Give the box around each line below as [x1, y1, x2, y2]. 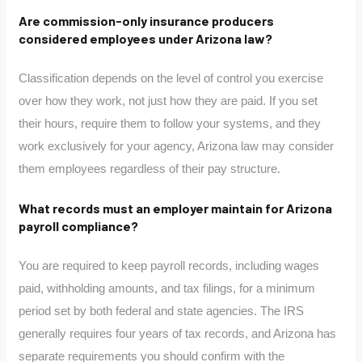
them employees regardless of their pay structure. [19, 162, 281, 176]
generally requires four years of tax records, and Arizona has [19, 326, 337, 341]
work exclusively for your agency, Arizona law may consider [19, 139, 335, 154]
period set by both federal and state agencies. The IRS [19, 304, 305, 318]
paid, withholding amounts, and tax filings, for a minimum [19, 281, 316, 296]
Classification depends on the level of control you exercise [19, 71, 324, 86]
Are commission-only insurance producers [19, 13, 275, 29]
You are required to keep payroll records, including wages [19, 259, 320, 273]
